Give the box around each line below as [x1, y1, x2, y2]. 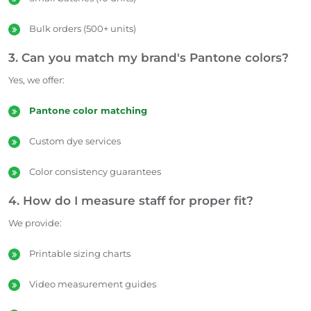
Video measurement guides [29, 278, 156, 289]
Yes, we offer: [8, 74, 65, 85]
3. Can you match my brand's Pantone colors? [8, 50, 289, 65]
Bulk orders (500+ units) [29, 22, 136, 34]
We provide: [8, 217, 62, 228]
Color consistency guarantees [29, 165, 161, 177]
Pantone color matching [29, 104, 147, 116]
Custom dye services [29, 135, 121, 146]
